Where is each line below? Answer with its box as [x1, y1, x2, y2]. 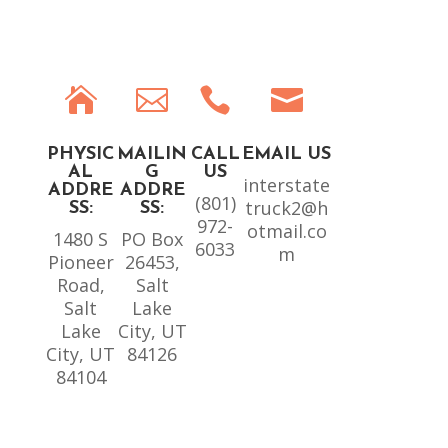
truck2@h [245, 196, 329, 221]
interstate [243, 173, 331, 198]
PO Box [121, 227, 184, 252]
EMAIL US [242, 145, 332, 165]
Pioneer [47, 250, 114, 275]
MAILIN [117, 145, 188, 165]
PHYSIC [47, 145, 115, 165]
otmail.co [246, 219, 327, 244]
